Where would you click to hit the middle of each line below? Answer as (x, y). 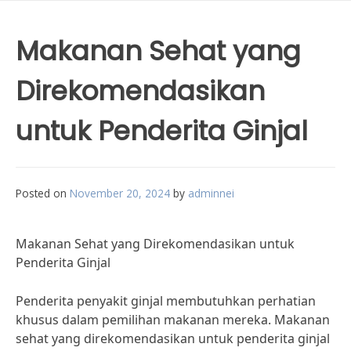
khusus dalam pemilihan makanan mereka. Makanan (173, 320)
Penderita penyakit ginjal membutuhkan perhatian (166, 301)
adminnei (211, 193)
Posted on (43, 193)
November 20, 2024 (120, 193)
